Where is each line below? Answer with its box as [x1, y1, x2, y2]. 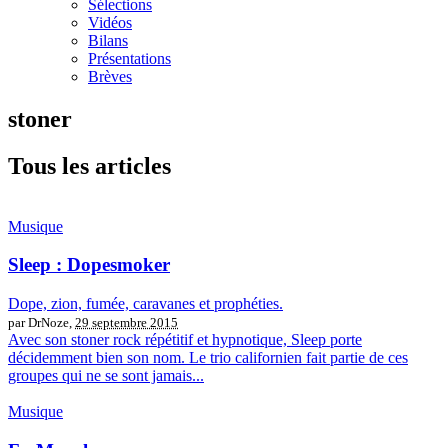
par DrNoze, [8, 315, 75, 331]
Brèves [88, 68, 132, 85]
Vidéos [88, 14, 132, 31]
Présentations [88, 50, 171, 67]
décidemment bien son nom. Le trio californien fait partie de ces [8, 349, 408, 367]
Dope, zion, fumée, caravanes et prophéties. [8, 295, 283, 313]
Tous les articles [8, 152, 171, 179]
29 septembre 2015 [75, 315, 178, 331]
